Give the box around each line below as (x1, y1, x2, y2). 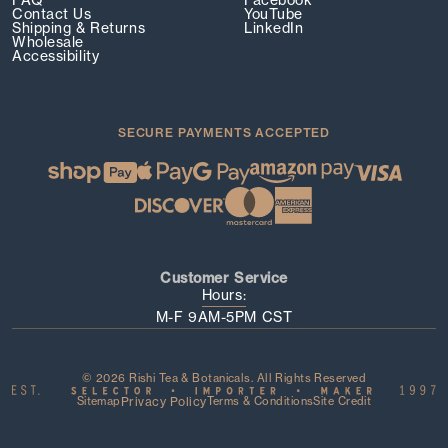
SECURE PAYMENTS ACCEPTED (117, 125, 331, 141)
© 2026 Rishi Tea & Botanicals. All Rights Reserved (82, 371, 366, 386)
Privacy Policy (120, 394, 207, 410)
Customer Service (160, 269, 288, 288)
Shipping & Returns (12, 19, 146, 38)
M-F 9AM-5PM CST (155, 308, 293, 327)
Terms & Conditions (206, 394, 314, 409)
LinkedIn (244, 19, 304, 38)
